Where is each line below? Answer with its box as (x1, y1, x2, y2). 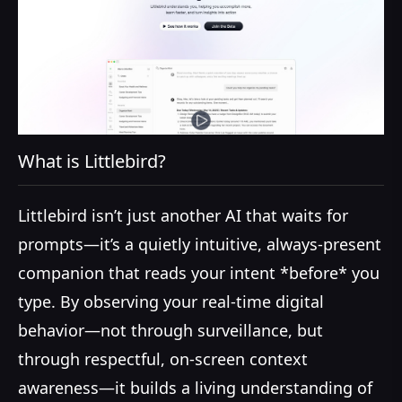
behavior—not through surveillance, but (18, 319, 323, 341)
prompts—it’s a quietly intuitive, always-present (18, 232, 381, 255)
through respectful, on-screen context (18, 347, 308, 370)
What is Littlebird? (18, 149, 166, 174)
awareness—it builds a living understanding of (18, 376, 372, 398)
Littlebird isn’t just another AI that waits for (18, 204, 348, 226)
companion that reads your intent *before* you (18, 261, 380, 284)
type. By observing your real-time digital (18, 290, 324, 312)
